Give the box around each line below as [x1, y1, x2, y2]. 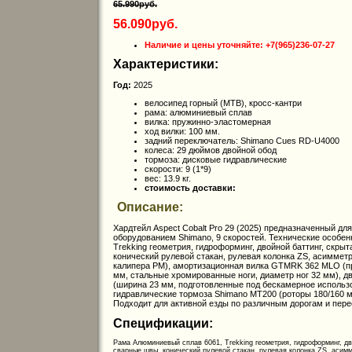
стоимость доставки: [145, 182, 236, 192]
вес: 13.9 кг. [145, 173, 191, 183]
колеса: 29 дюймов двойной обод [145, 145, 277, 155]
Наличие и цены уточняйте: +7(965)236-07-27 [145, 39, 335, 49]
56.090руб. [113, 16, 178, 31]
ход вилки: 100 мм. [145, 126, 220, 136]
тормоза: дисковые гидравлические [145, 154, 287, 164]
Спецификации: [113, 316, 213, 330]
